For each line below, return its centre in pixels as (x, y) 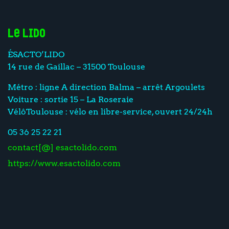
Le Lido (27, 35)
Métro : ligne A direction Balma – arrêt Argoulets (106, 87)
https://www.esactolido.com (64, 163)
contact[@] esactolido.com (62, 148)
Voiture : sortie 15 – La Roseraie (71, 99)
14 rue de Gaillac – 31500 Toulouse (76, 66)
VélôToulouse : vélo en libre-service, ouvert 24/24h (110, 111)
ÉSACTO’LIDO (36, 54)
